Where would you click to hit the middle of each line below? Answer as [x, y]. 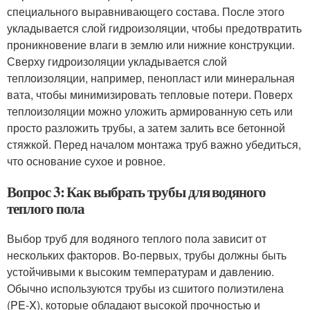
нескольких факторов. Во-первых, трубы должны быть [147, 255]
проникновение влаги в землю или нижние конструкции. [151, 45]
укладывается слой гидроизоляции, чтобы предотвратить [154, 28]
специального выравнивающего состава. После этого [146, 11]
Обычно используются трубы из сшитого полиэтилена [145, 288]
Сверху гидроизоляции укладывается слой [117, 61]
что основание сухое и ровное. [86, 161]
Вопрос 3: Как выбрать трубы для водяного [137, 192]
